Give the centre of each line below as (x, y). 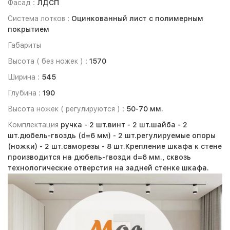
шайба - (167, 125)
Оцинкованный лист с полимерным (137, 18)
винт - (120, 125)
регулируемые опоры (176, 136)
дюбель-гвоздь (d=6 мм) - (69, 136)
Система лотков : (40, 18)
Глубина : (25, 93)
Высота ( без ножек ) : (49, 61)
